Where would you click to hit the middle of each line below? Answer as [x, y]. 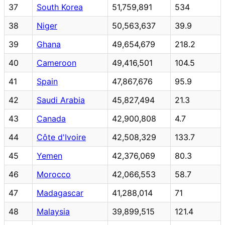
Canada [51, 118]
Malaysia [53, 211]
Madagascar [60, 193]
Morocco [54, 174]
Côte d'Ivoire [61, 137]
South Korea [60, 7]
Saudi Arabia [61, 100]
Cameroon [57, 63]
